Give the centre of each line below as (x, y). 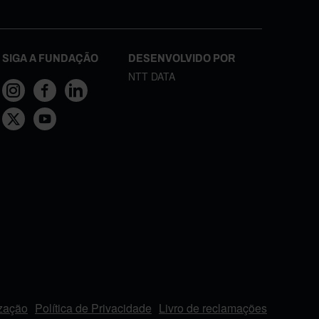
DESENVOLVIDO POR (181, 58)
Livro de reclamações (213, 308)
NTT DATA (151, 76)
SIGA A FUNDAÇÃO (51, 58)
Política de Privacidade (93, 308)
